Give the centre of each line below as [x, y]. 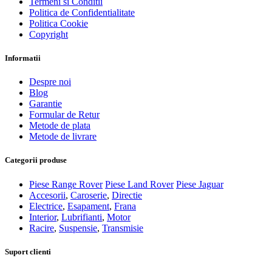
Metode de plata [60, 126]
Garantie [46, 104]
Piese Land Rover [139, 184]
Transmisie [123, 228]
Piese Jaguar [200, 184]
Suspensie [78, 228]
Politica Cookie [59, 23]
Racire [42, 228]
